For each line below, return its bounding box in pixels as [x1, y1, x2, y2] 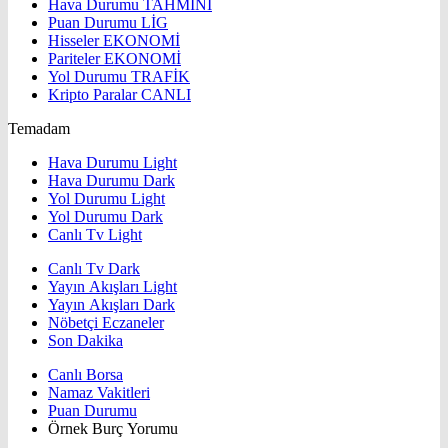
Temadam [8, 119, 70, 137]
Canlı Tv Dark [48, 259, 140, 277]
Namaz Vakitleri [48, 383, 150, 401]
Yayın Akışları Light [48, 277, 177, 295]
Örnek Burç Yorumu [48, 419, 178, 437]
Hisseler [48, 31, 103, 49]
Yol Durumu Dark [48, 207, 163, 225]
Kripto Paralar [48, 85, 141, 103]
